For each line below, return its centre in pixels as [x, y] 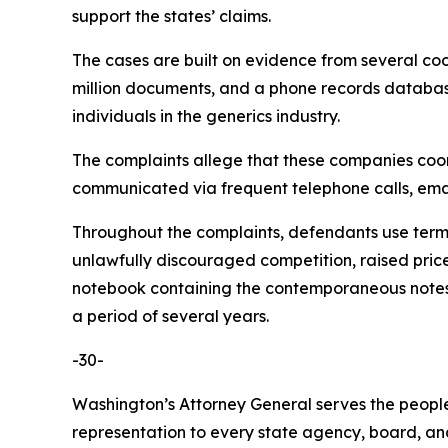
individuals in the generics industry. [208, 116]
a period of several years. [170, 316]
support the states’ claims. [171, 16]
